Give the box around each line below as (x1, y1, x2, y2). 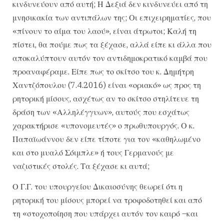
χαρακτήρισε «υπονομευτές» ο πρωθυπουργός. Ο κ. (12, 120, 194, 130)
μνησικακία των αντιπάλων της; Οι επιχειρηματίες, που (12, 12, 211, 22)
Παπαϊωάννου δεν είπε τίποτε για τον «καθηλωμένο (12, 133, 200, 144)
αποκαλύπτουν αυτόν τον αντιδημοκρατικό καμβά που (12, 52, 207, 63)
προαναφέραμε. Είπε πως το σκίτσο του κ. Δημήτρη (12, 66, 194, 76)
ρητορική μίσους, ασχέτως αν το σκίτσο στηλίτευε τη (12, 93, 199, 103)
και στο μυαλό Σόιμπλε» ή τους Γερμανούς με (12, 147, 174, 157)
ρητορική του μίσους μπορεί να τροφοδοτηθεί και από (12, 194, 202, 205)
